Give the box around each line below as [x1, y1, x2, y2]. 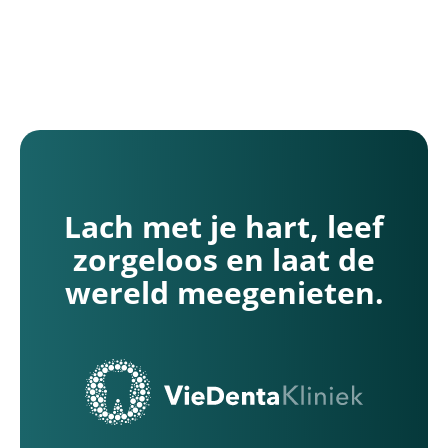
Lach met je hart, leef [64, 206, 384, 247]
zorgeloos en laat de [73, 239, 375, 280]
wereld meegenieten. [64, 272, 384, 313]
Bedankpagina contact [155, 15, 323, 37]
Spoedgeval [155, 40, 242, 62]
